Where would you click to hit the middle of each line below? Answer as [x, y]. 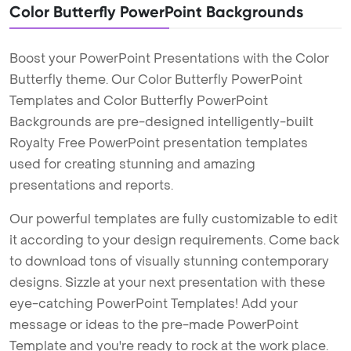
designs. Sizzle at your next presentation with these [167, 283]
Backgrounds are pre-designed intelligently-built [161, 122]
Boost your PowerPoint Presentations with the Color [169, 59]
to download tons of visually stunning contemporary [169, 262]
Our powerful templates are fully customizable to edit [174, 219]
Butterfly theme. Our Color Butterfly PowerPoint [156, 80]
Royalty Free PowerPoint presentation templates [159, 143]
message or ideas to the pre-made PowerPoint [154, 325]
